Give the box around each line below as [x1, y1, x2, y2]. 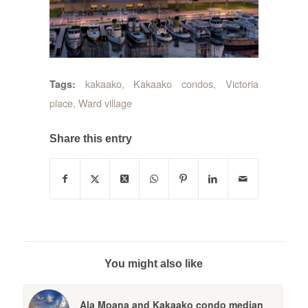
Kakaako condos [133, 76, 214, 91]
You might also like [104, 257, 203, 269]
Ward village [78, 95, 132, 110]
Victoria [225, 76, 259, 91]
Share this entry [49, 132, 132, 144]
